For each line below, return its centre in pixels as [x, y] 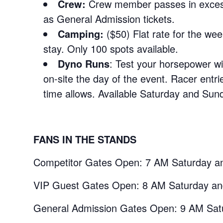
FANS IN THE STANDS [85, 139]
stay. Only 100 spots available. [111, 48]
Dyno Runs [84, 63]
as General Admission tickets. [109, 18]
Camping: [81, 33]
